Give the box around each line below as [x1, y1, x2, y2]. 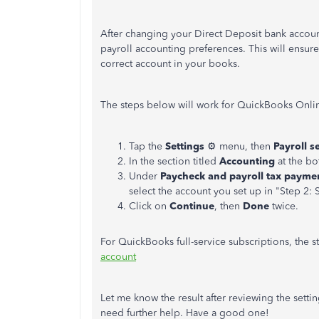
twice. [269, 200, 298, 212]
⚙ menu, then [204, 140, 273, 152]
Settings [165, 140, 204, 152]
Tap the [129, 140, 165, 152]
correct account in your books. [100, 58, 240, 70]
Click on [129, 200, 169, 212]
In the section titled [129, 155, 219, 167]
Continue [169, 200, 214, 212]
